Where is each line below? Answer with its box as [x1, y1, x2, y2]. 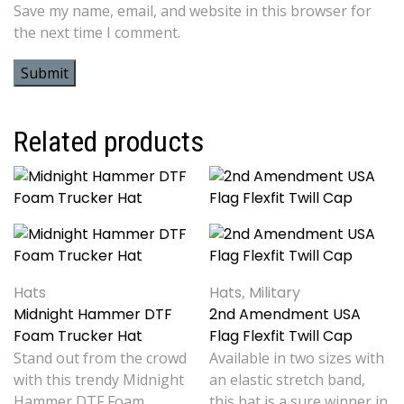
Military [249, 282, 301, 304]
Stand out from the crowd [14, 348, 187, 369]
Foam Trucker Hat [14, 326, 142, 347]
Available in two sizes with [209, 348, 385, 369]
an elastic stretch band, [209, 370, 366, 390]
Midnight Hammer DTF [14, 304, 172, 326]
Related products [14, 124, 204, 160]
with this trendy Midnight [14, 370, 184, 390]
